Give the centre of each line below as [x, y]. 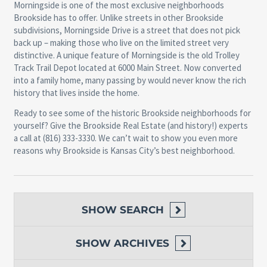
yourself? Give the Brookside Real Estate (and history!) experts [131, 126]
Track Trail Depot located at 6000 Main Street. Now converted [127, 68]
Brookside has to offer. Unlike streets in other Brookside [118, 18]
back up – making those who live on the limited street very [121, 43]
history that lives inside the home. [76, 93]
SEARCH [142, 210]
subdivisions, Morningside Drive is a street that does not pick [127, 30]
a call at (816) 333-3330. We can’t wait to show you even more [125, 138]
